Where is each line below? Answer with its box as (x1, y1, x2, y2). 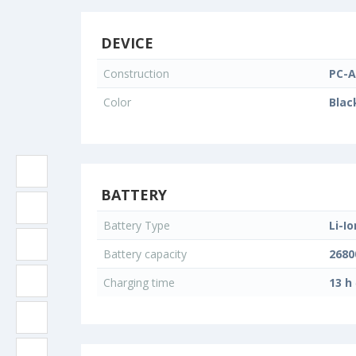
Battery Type (103, 218, 173, 234)
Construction (103, 66, 172, 82)
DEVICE (97, 33, 153, 53)
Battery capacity (103, 246, 190, 262)
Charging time (103, 275, 178, 291)
